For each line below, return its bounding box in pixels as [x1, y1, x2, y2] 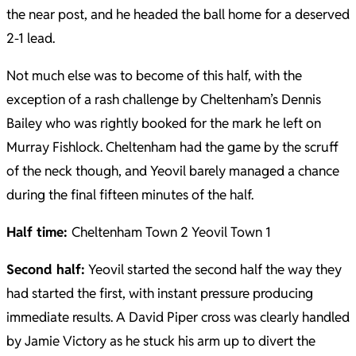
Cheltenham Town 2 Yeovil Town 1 [72, 223, 271, 241]
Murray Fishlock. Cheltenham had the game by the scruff [6, 138, 339, 156]
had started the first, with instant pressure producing [6, 284, 313, 302]
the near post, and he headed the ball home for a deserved [6, 6, 350, 23]
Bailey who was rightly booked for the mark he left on [6, 114, 321, 132]
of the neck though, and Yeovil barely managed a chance [6, 162, 339, 180]
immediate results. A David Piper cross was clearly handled [6, 308, 350, 326]
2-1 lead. [6, 29, 55, 47]
